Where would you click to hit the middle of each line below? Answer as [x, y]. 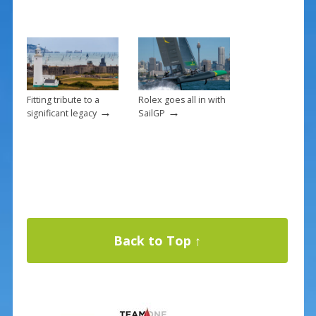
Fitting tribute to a [63, 99]
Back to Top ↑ [157, 241]
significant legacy [61, 113]
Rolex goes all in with [182, 99]
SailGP [151, 113]
